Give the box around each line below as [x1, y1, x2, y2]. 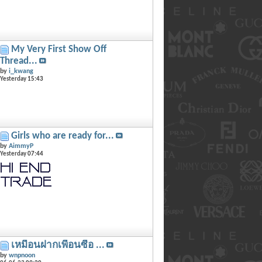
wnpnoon [8, 252, 35, 259]
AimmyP [8, 143, 33, 150]
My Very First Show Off [11, 44, 106, 54]
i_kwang [8, 68, 33, 75]
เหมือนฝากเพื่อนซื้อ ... [11, 240, 105, 250]
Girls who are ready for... [11, 131, 114, 141]
